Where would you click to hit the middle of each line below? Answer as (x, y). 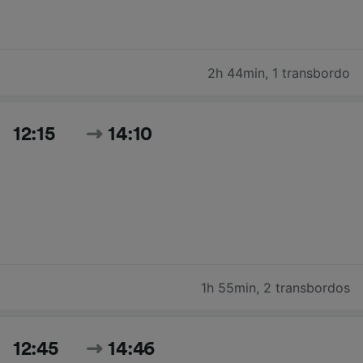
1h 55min (228, 288)
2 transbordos (307, 288)
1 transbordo (311, 73)
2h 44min (236, 73)
